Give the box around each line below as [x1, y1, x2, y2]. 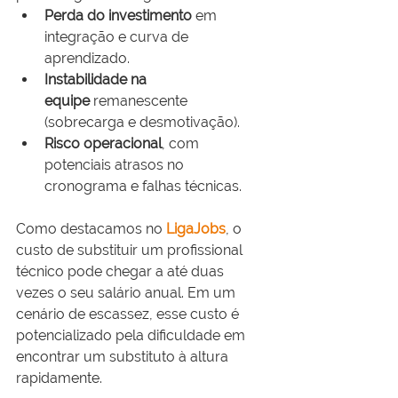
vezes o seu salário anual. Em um [16, 284, 239, 302]
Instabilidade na [44, 71, 150, 89]
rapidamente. [16, 370, 102, 387]
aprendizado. [44, 50, 130, 68]
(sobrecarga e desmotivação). [44, 114, 240, 131]
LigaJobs [166, 220, 226, 238]
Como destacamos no [16, 220, 166, 238]
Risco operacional [44, 135, 162, 153]
